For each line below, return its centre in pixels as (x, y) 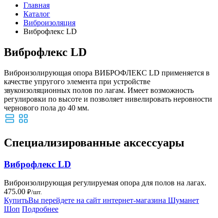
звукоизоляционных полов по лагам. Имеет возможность (99, 90)
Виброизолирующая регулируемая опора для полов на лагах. (105, 183)
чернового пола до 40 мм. (46, 108)
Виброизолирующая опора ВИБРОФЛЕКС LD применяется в (107, 73)
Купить (16, 200)
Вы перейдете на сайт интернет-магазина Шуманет (114, 200)
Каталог (37, 14)
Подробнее (40, 209)
